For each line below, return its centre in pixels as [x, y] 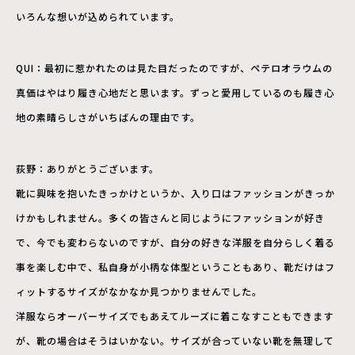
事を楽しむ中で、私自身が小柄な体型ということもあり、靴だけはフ [176, 267]
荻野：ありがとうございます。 [88, 169]
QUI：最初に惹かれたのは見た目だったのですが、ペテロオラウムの [174, 68]
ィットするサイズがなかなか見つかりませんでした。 [139, 292]
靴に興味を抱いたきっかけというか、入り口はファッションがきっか [176, 193]
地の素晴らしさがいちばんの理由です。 [108, 117]
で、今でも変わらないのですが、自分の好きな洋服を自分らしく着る [176, 242]
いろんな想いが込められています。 [98, 17]
